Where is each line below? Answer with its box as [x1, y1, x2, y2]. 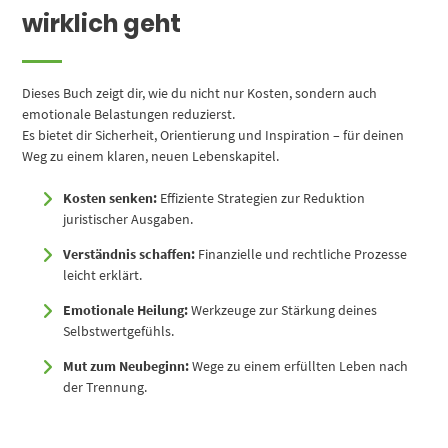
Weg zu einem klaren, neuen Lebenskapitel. [22, 146, 280, 165]
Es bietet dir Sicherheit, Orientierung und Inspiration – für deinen [22, 125, 405, 144]
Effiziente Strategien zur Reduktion [157, 188, 366, 207]
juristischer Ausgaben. [63, 209, 194, 228]
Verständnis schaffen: [63, 244, 196, 263]
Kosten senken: [63, 188, 158, 207]
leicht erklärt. [63, 265, 143, 284]
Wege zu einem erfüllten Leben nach [189, 356, 409, 375]
